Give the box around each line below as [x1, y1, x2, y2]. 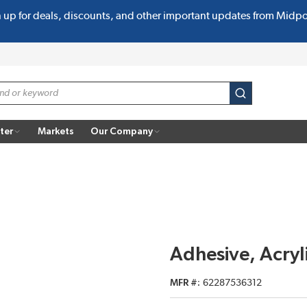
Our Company [90, 126, 153, 136]
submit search [239, 95, 306, 106]
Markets [38, 126, 74, 136]
